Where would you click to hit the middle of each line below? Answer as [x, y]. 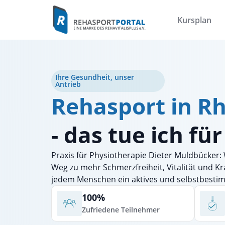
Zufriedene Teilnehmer [121, 210]
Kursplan [194, 20]
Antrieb [68, 84]
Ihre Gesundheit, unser [95, 77]
